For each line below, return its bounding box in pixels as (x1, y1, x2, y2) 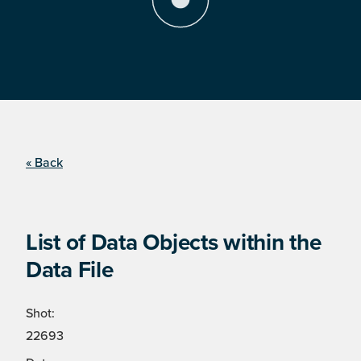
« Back (26, 155, 63, 172)
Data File (26, 256, 114, 284)
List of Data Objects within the (26, 229, 322, 257)
